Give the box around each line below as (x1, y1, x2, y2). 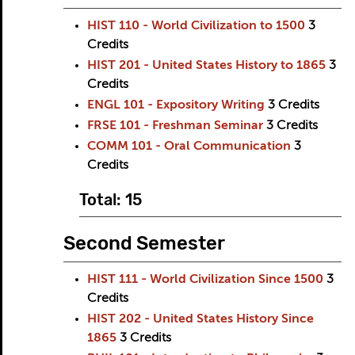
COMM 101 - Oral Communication (86, 140, 291, 153)
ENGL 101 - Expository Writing (86, 99, 265, 112)
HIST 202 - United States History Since (86, 313, 314, 326)
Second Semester (63, 232, 225, 254)
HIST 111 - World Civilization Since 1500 (86, 273, 323, 286)
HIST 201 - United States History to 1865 (86, 59, 326, 72)
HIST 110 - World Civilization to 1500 (86, 20, 305, 32)
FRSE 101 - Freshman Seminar (86, 120, 263, 132)
